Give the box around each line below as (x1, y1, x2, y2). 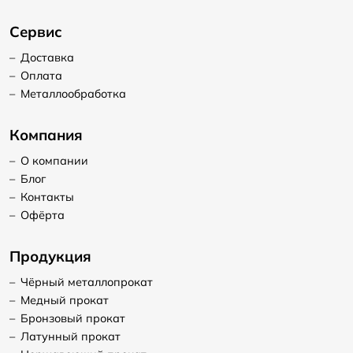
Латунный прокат (20, 329, 121, 344)
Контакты (20, 190, 74, 205)
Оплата (20, 69, 62, 84)
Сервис (9, 22, 62, 42)
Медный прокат (20, 292, 109, 307)
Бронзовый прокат (20, 310, 125, 325)
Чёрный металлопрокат (20, 274, 153, 289)
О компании (20, 154, 88, 169)
